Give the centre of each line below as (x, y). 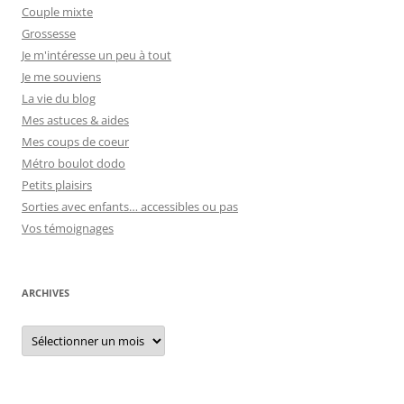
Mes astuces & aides (75, 119)
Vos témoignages (68, 228)
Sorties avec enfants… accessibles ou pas (130, 206)
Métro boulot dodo (73, 163)
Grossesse (49, 33)
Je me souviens (61, 76)
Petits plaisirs (57, 184)
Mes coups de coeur (75, 141)
